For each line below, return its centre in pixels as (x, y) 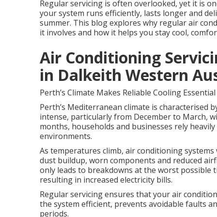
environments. (66, 136)
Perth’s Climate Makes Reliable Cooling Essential (128, 93)
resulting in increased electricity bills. (106, 180)
